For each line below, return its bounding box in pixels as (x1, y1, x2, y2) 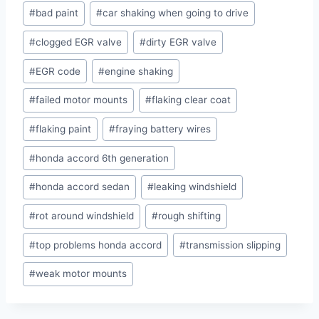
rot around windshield (36, 210, 135, 222)
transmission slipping (186, 239, 281, 251)
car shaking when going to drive (103, 7, 249, 19)
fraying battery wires (115, 123, 211, 135)
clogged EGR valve (36, 36, 122, 48)
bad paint (36, 7, 79, 19)
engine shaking (105, 65, 174, 77)
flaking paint (36, 123, 92, 135)
